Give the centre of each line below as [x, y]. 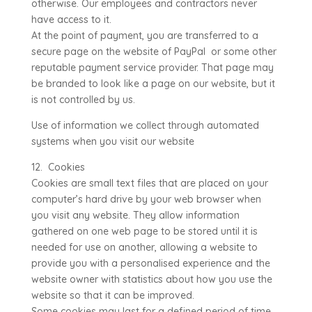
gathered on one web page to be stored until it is [144, 231]
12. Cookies [58, 167]
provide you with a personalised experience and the [150, 263]
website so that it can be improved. [112, 295]
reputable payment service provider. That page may [152, 68]
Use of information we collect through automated [145, 125]
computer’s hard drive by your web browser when [146, 199]
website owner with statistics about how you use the [151, 279]
